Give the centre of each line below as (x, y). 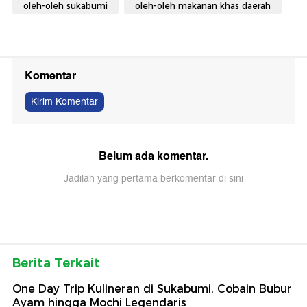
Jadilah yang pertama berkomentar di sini (153, 179)
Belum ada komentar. (153, 156)
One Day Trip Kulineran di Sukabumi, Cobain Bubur (152, 289)
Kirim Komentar (64, 102)
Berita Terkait (56, 263)
